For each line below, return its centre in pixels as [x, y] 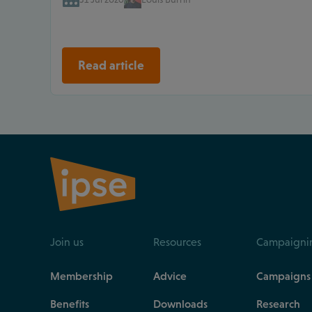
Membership [81, 275]
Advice [170, 275]
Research [278, 303]
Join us [67, 242]
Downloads [180, 303]
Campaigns [283, 275]
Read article [111, 65]
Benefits [70, 303]
